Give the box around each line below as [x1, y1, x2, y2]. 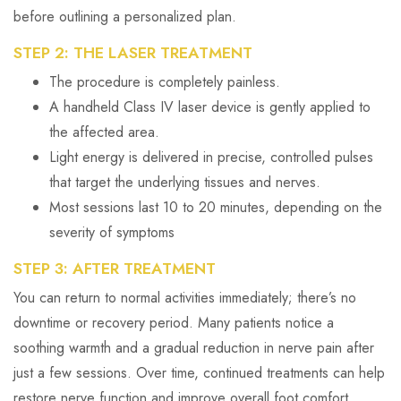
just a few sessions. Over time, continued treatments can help [13, 363, 385, 383]
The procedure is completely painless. [49, 72, 280, 92]
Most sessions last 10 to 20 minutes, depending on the [49, 197, 382, 218]
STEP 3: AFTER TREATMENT [13, 257, 216, 280]
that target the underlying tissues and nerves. [49, 172, 320, 192]
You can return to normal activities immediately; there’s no [13, 287, 356, 308]
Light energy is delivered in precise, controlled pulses [49, 147, 373, 167]
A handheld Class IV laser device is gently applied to [49, 97, 371, 117]
